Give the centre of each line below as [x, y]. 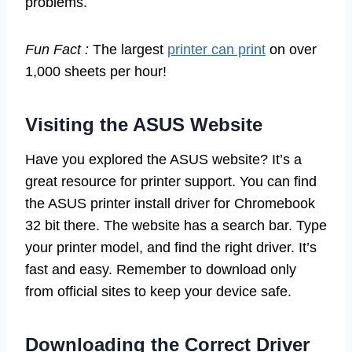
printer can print [216, 49]
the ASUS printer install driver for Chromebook [170, 203]
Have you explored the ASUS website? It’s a [163, 159]
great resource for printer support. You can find [171, 181]
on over [291, 49]
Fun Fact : [57, 49]
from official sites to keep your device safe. [158, 291]
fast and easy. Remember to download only [161, 269]
